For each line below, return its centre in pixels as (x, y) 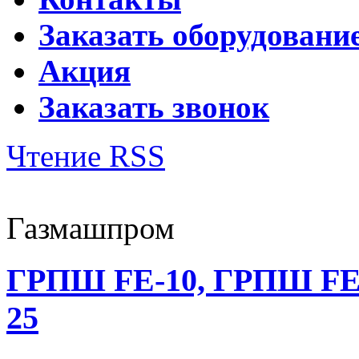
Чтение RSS (86, 155)
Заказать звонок (154, 107)
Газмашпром (91, 228)
